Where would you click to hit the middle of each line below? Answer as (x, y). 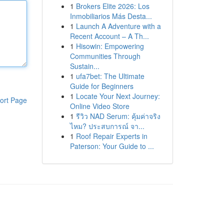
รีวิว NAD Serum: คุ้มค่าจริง (118, 116)
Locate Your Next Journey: (118, 96)
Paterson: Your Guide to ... (112, 146)
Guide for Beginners (101, 86)
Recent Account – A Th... (109, 36)
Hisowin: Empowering (110, 46)
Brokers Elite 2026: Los (112, 6)
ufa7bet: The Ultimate (110, 76)
